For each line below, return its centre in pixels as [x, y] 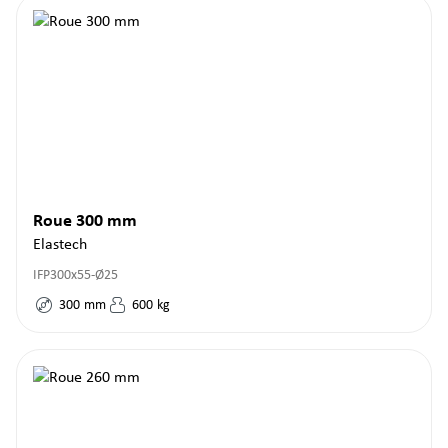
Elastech [60, 245]
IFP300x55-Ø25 [75, 275]
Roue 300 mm [85, 221]
